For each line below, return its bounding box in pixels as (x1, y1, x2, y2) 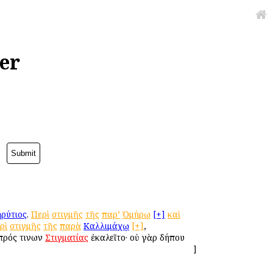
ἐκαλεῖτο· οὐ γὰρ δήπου (88, 231, 185, 243)
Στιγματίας (45, 231, 88, 243)
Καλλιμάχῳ (83, 219, 129, 232)
